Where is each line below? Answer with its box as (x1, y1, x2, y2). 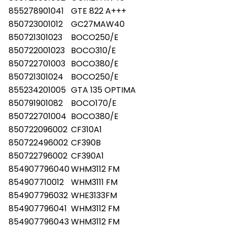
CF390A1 (71, 149, 104, 162)
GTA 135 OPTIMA (71, 84, 136, 96)
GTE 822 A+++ (71, 5, 126, 17)
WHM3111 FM (71, 176, 118, 188)
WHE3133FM (71, 189, 117, 201)
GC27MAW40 (71, 18, 125, 30)
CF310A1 (71, 123, 102, 135)
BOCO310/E (71, 44, 116, 56)
